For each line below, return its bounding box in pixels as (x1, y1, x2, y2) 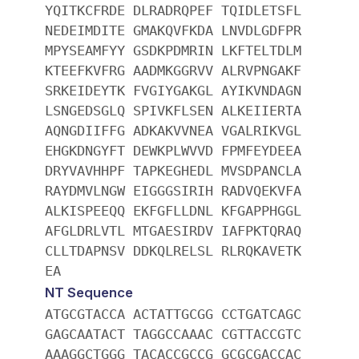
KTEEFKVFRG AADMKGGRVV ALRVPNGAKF (45, 62, 301, 79)
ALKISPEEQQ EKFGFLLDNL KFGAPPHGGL (45, 202, 301, 219)
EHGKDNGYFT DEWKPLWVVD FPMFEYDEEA (45, 142, 301, 159)
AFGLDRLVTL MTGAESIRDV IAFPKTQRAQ (45, 222, 301, 239)
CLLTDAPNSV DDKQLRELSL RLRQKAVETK (45, 242, 301, 259)
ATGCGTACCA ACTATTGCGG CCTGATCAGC (45, 305, 301, 322)
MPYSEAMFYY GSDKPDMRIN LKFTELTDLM (45, 42, 301, 58)
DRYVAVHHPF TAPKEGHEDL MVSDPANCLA (45, 162, 301, 179)
